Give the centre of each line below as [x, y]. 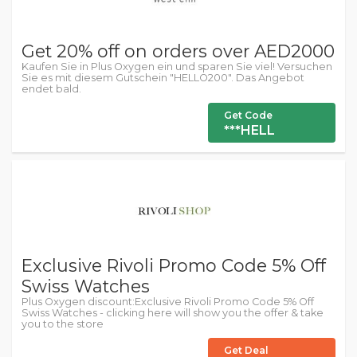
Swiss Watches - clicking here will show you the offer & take [173, 313]
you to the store [63, 324]
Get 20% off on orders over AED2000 [178, 51]
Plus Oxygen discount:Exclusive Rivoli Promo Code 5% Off [168, 302]
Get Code [248, 115]
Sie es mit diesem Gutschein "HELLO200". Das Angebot [163, 78]
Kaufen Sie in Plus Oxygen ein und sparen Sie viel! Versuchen [177, 67]
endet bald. [51, 89]
